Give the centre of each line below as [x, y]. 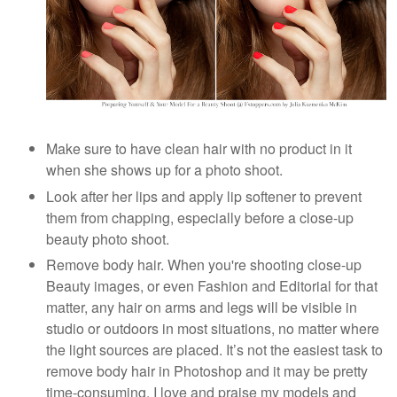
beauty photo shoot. [108, 238]
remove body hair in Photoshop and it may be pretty [207, 371]
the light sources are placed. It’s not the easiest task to [214, 350]
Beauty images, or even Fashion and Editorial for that [212, 286]
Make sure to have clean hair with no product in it [199, 149]
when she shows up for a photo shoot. [164, 170]
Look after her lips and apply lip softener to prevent [204, 196]
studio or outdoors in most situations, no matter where [213, 329]
